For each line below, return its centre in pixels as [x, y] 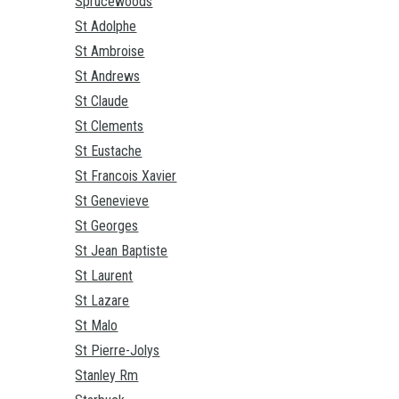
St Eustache [109, 151]
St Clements [110, 126]
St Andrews [108, 77]
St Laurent [104, 276]
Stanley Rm [107, 376]
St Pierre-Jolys [118, 351]
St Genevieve [112, 201]
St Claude [102, 102]
